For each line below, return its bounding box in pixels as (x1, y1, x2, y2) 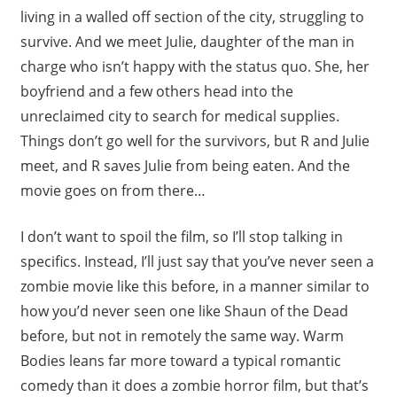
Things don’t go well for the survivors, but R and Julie (19, 131, 370, 152)
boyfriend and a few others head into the (19, 82, 293, 102)
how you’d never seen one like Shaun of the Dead (19, 301, 348, 322)
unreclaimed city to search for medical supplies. (19, 106, 339, 127)
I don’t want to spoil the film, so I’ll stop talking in (19, 227, 343, 247)
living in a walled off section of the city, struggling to (19, 7, 364, 27)
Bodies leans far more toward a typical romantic (19, 351, 341, 371)
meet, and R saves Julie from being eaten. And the (19, 156, 350, 176)
